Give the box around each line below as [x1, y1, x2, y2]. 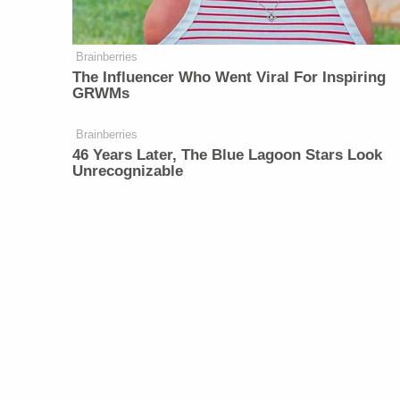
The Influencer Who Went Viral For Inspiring [72, 68, 387, 86]
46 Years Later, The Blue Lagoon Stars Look [72, 146, 383, 163]
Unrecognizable [72, 162, 184, 179]
